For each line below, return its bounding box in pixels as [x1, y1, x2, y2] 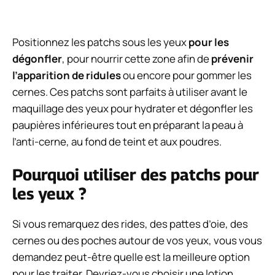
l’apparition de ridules [12, 68, 121, 82]
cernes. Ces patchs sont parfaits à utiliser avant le [12, 84, 247, 99]
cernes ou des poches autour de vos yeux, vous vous [12, 233, 262, 248]
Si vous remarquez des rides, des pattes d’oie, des [12, 217, 248, 231]
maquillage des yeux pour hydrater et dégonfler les [12, 101, 253, 115]
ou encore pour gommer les [121, 68, 252, 82]
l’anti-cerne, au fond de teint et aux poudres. [12, 134, 222, 149]
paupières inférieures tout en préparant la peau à [12, 117, 243, 132]
